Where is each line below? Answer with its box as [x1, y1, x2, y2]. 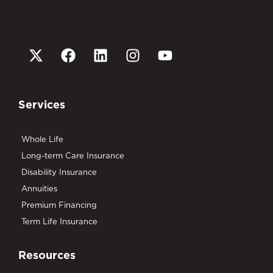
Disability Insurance [21, 167, 97, 177]
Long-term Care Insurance [21, 151, 124, 160]
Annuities [21, 183, 57, 193]
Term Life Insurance [21, 216, 97, 226]
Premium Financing [21, 200, 97, 210]
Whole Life [21, 134, 63, 144]
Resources [18, 248, 76, 262]
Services [18, 97, 65, 112]
